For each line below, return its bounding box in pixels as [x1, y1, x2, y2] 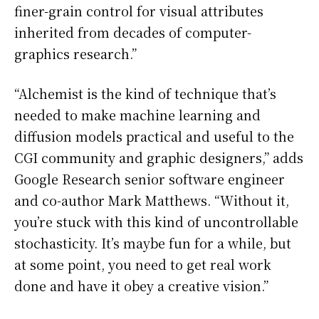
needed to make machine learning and [14, 105, 261, 125]
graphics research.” [14, 44, 137, 63]
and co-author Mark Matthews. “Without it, [14, 191, 289, 210]
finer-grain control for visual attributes [14, 1, 263, 21]
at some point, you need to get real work [14, 255, 271, 274]
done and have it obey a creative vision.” [14, 276, 268, 296]
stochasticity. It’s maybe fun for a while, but [14, 234, 291, 253]
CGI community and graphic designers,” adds [14, 148, 303, 167]
